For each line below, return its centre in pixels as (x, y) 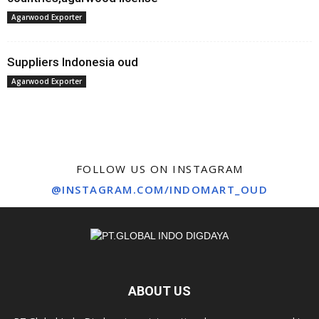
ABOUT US (159, 291)
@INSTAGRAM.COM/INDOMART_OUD (159, 189)
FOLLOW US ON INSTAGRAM (159, 169)
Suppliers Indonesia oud (73, 62)
